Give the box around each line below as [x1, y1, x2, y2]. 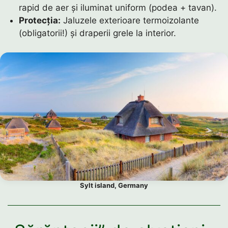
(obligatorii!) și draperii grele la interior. [19, 27, 177, 38]
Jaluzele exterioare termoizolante [61, 15, 199, 25]
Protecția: [19, 15, 61, 25]
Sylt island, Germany [80, 181, 148, 190]
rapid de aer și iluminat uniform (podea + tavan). [19, 2, 217, 13]
